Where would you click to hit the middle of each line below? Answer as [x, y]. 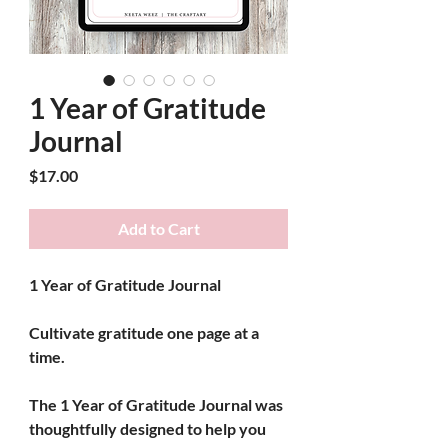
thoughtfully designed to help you [149, 428]
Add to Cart [158, 228]
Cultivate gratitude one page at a [145, 332]
